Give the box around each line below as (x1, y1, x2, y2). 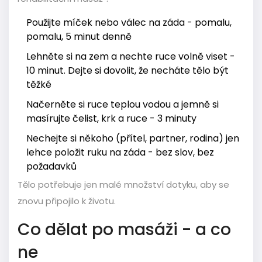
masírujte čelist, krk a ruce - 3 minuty (26, 111, 196, 125)
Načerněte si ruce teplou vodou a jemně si (26, 97, 219, 111)
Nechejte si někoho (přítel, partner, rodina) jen (26, 131, 239, 145)
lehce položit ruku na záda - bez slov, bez (26, 145, 214, 159)
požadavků (26, 159, 77, 173)
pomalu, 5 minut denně (26, 29, 132, 43)
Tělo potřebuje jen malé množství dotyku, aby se (18, 178, 229, 191)
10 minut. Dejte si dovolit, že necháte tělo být (26, 63, 229, 77)
